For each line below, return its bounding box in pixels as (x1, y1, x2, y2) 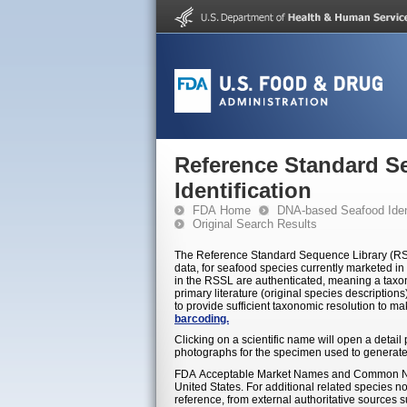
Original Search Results (193, 217, 317, 231)
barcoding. (174, 312, 229, 325)
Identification (174, 178, 312, 203)
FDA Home (193, 203, 251, 217)
